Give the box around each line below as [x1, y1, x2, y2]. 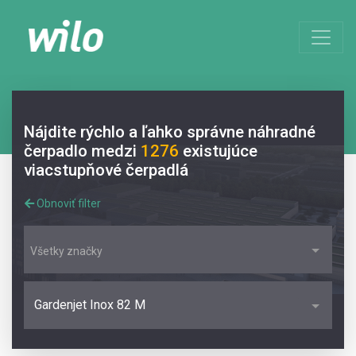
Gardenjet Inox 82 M [34, 297, 145, 313]
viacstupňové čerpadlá [24, 161, 188, 180]
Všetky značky [30, 245, 103, 258]
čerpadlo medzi [24, 141, 141, 161]
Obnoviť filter [34, 197, 101, 211]
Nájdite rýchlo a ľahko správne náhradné [24, 122, 315, 141]
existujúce [183, 141, 257, 161]
